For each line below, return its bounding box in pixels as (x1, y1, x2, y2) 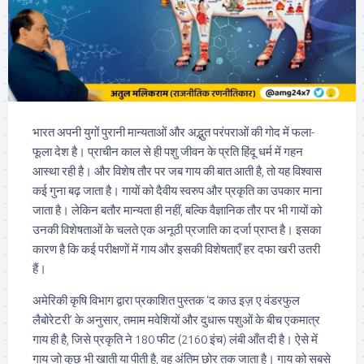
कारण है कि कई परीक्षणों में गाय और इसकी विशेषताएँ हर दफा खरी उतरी (32, 242, 320, 257)
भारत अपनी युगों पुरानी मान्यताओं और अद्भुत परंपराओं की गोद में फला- (32, 125, 314, 140)
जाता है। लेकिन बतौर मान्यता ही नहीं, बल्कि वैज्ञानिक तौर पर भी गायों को (32, 203, 322, 218)
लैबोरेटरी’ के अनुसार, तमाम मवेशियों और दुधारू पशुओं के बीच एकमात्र (32, 313, 320, 327)
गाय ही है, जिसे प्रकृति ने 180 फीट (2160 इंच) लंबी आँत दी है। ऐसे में (32, 332, 318, 347)
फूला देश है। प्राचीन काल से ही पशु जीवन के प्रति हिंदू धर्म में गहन (32, 145, 303, 159)
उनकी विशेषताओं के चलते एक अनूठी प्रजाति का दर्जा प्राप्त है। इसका (32, 223, 321, 237)
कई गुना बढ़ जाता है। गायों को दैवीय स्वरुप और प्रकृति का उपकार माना (32, 184, 322, 198)
